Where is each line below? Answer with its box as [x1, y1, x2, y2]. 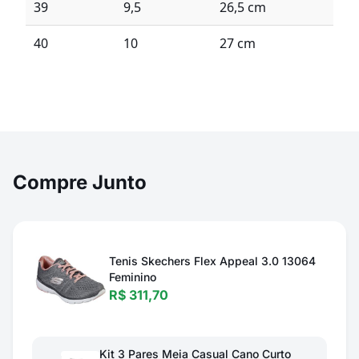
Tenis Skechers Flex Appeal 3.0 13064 [109, 254, 316, 268]
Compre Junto [13, 171, 147, 194]
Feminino [109, 270, 156, 284]
